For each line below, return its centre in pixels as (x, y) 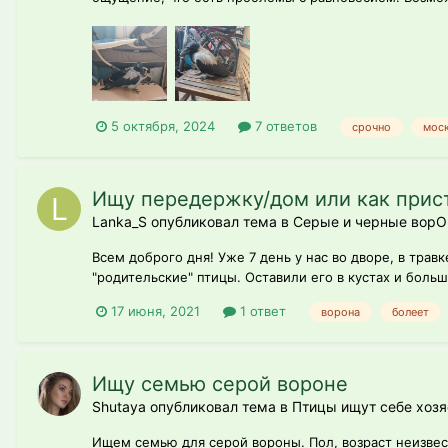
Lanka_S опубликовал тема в (192, 222)
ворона (340, 311)
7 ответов (284, 126)
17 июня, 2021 (155, 310)
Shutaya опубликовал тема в (192, 406)
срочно (371, 126)
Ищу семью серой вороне (220, 383)
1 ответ (261, 310)
